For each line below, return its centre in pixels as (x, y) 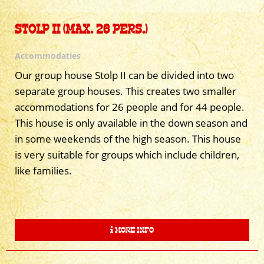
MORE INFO (133, 230)
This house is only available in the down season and (131, 123)
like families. (43, 170)
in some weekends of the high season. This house (128, 138)
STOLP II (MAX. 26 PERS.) (81, 29)
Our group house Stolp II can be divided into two (124, 75)
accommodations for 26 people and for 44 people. (130, 107)
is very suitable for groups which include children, (127, 154)
